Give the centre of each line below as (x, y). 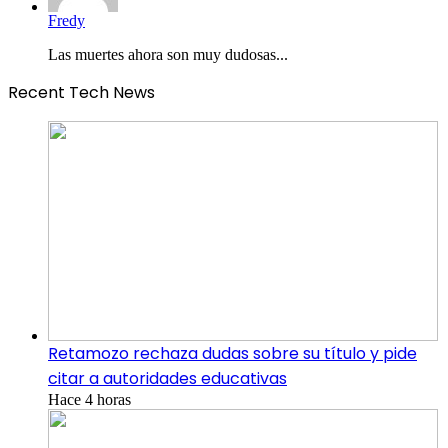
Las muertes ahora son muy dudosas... (168, 54)
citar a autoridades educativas (167, 378)
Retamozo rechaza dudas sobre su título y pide (232, 353)
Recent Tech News (81, 92)
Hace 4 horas (89, 399)
